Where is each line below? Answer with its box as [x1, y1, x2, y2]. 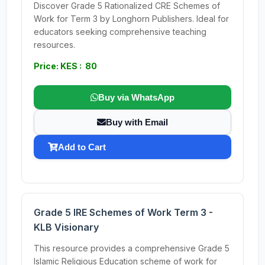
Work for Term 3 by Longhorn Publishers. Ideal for [34, 14, 229, 24]
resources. [34, 40, 75, 50]
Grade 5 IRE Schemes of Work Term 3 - [34, 206, 213, 218]
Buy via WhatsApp [98, 92, 174, 102]
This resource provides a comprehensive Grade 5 [34, 243, 230, 253]
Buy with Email [106, 117, 168, 127]
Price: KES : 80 [34, 61, 97, 71]
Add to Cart [58, 142, 106, 152]
